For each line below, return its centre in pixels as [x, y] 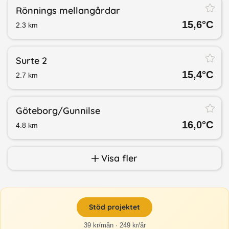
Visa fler [118, 158]
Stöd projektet [114, 207]
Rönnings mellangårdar [68, 11]
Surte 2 [31, 61]
